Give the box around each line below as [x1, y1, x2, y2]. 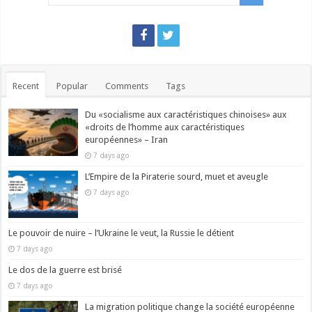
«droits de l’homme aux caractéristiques [85, 122, 245, 133]
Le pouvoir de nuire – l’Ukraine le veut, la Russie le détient [8, 228, 235, 239]
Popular [56, 81, 88, 92]
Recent [13, 81, 40, 92]
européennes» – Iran [85, 134, 169, 146]
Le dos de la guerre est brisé [8, 265, 123, 276]
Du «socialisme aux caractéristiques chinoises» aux [85, 109, 288, 120]
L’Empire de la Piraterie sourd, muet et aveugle [85, 171, 269, 182]
